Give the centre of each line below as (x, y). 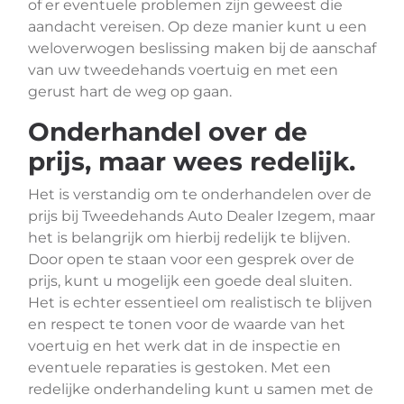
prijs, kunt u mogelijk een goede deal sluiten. (190, 281)
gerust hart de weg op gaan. (130, 92)
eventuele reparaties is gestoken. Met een (179, 367)
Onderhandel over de (168, 132)
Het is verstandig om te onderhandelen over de (200, 194)
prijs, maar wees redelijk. (192, 161)
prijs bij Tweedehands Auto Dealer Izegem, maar (202, 216)
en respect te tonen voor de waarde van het (187, 324)
